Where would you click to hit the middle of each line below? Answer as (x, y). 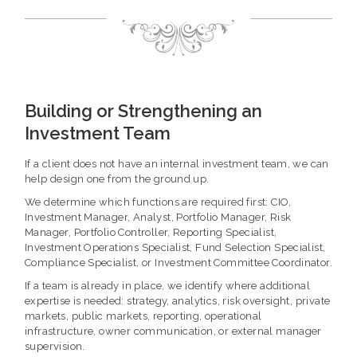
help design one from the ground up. (117, 179)
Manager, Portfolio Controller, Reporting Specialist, (151, 233)
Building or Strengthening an (143, 111)
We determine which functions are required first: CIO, (158, 202)
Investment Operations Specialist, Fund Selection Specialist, (175, 248)
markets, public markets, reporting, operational (143, 316)
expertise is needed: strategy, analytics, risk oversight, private (178, 301)
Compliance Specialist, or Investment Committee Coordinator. (179, 263)
